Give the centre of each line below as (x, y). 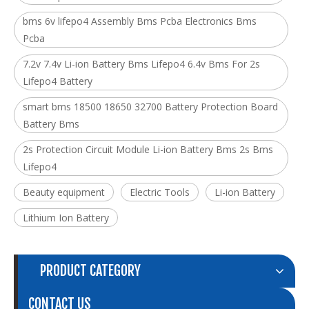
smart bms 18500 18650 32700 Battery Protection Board (150, 107)
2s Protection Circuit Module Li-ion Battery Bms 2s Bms (148, 150)
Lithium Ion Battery (66, 218)
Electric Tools (160, 192)
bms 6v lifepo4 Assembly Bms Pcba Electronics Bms (140, 21)
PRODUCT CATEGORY (90, 271)
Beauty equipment (64, 192)
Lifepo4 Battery (58, 81)
